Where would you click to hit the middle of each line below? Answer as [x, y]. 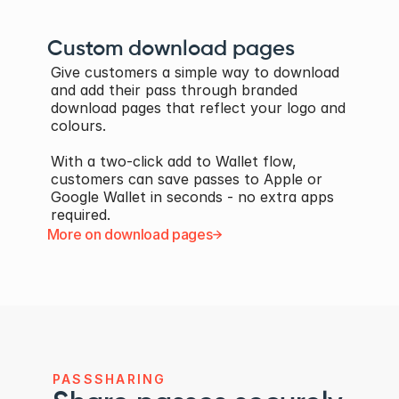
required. [81, 215]
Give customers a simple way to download [195, 72]
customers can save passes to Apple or [187, 179]
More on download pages [130, 234]
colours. [81, 126]
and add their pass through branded [174, 90]
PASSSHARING [110, 379]
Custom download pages [171, 49]
